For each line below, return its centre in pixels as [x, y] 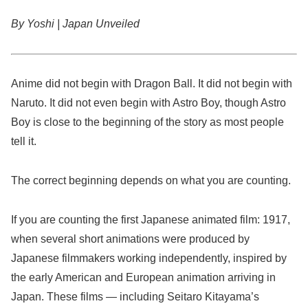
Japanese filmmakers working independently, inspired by [149, 258]
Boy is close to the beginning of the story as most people [147, 122]
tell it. [24, 142]
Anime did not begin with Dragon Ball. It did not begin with [152, 84]
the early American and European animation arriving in [143, 278]
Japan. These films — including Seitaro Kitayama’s [135, 297]
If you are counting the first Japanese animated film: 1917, [151, 220]
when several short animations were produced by [130, 239]
